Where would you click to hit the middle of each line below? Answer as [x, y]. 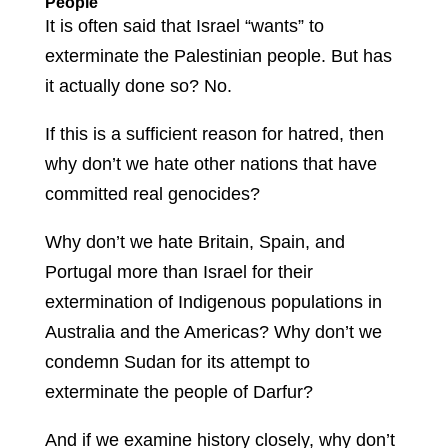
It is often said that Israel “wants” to [184, 26]
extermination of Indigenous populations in [213, 302]
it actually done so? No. [138, 86]
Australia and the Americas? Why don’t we [213, 332]
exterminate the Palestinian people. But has [218, 56]
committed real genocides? [152, 194]
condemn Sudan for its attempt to [177, 362]
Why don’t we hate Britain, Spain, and [194, 242]
